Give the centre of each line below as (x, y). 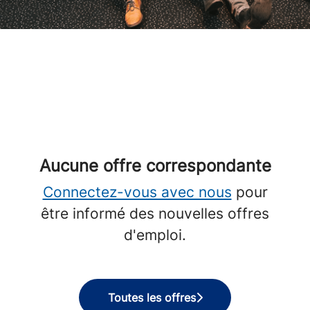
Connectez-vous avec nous (137, 192)
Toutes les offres (152, 298)
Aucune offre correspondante (155, 166)
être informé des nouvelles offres (155, 213)
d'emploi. (155, 235)
